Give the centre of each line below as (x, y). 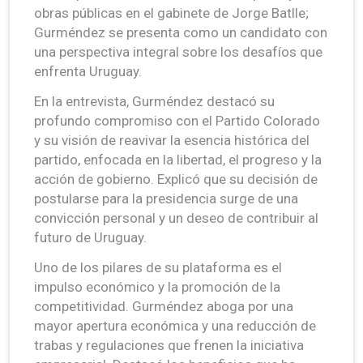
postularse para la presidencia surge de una (166, 198)
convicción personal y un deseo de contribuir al (176, 218)
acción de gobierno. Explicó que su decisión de (176, 179)
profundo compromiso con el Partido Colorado (177, 120)
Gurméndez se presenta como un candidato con (181, 32)
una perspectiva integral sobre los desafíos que (178, 51)
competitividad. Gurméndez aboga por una (164, 306)
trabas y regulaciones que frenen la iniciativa (169, 345)
